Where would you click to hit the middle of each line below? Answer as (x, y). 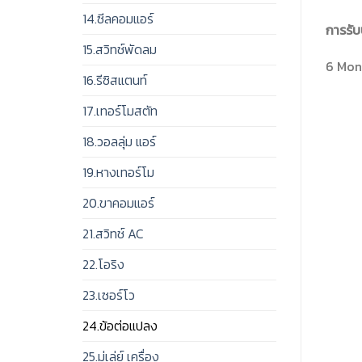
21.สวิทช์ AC (113, 234)
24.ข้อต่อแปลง (120, 326)
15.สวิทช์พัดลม (120, 50)
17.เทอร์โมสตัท (120, 111)
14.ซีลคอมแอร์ (118, 19)
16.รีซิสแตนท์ (115, 80)
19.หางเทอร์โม (118, 173)
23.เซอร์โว (109, 295)
